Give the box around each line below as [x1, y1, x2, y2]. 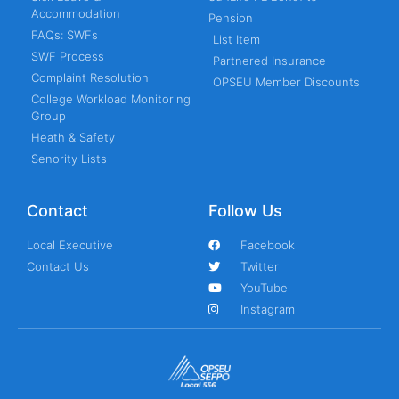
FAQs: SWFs [31, 28, 98, 43]
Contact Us [27, 259, 89, 274]
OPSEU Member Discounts [213, 75, 360, 90]
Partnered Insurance [213, 53, 326, 69]
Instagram [240, 302, 296, 317]
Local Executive [27, 238, 113, 253]
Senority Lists [31, 151, 107, 167]
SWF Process [31, 49, 104, 64]
